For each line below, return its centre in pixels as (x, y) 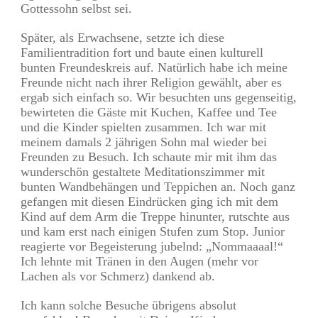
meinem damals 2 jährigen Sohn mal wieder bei (144, 142)
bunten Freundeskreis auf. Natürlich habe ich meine (154, 67)
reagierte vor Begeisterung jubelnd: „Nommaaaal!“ (152, 246)
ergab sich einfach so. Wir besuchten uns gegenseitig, (159, 97)
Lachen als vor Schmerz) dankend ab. (118, 276)
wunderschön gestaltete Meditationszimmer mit (143, 171)
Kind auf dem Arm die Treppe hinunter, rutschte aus (155, 216)
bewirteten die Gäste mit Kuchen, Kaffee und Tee (149, 112)
